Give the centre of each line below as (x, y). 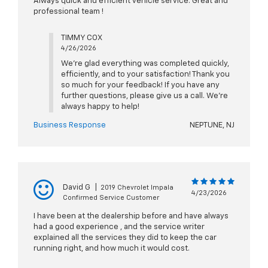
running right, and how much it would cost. (112, 249)
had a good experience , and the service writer (119, 227)
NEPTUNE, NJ (212, 126)
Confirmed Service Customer (111, 198)
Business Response (70, 126)
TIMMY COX (81, 38)
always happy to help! (100, 107)
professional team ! (68, 12)
